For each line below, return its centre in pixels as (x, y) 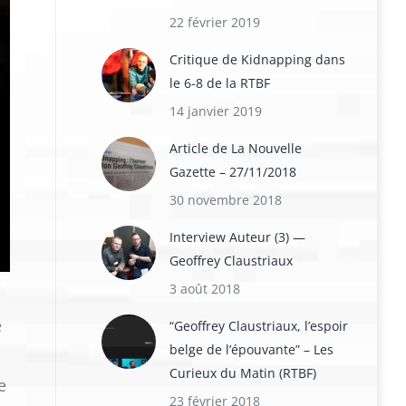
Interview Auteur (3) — (237, 237)
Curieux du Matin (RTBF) (243, 373)
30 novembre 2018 (226, 200)
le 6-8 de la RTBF (220, 83)
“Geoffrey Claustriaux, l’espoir (259, 326)
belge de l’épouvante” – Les (251, 349)
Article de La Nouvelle (236, 148)
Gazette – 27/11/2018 (233, 172)
